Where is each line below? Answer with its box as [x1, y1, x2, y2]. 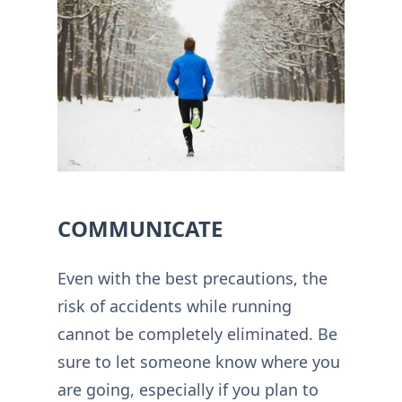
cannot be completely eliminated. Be [57, 323, 337, 345]
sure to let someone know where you [57, 351, 340, 373]
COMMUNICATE [57, 214, 223, 244]
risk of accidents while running [57, 295, 292, 318]
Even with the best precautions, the [57, 267, 328, 290]
